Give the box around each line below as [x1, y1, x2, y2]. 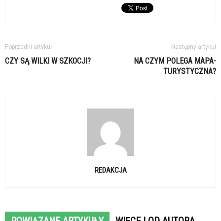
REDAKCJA [94, 166, 127, 175]
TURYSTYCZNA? [163, 67, 216, 76]
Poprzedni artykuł [5, 43, 52, 50]
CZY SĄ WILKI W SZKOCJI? [5, 56, 91, 66]
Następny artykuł [171, 43, 216, 50]
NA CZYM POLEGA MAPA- [134, 56, 216, 66]
